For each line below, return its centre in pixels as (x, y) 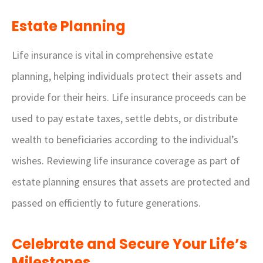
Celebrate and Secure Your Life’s (129, 244)
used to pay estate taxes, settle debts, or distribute (125, 118)
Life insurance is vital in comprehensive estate (112, 55)
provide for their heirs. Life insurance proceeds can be (129, 97)
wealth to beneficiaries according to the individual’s (125, 139)
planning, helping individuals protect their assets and (127, 76)
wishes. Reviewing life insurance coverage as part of (126, 161)
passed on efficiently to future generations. (106, 203)
